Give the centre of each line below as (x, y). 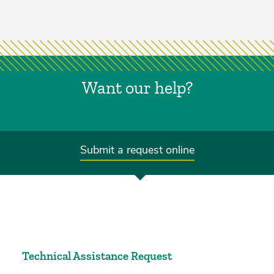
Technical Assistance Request (97, 256)
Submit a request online (137, 150)
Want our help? (137, 87)
